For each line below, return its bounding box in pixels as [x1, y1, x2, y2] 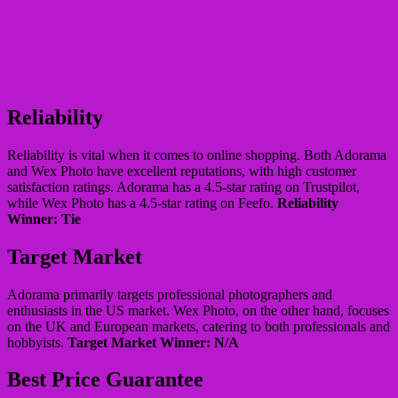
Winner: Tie [7, 211, 81, 227]
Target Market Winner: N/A [68, 334, 239, 350]
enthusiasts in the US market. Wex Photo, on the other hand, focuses [7, 302, 389, 318]
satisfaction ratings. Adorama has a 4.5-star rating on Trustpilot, [7, 179, 360, 195]
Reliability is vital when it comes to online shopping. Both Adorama [7, 147, 386, 163]
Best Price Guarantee [7, 368, 203, 392]
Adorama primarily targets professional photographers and [7, 286, 332, 302]
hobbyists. [7, 334, 68, 350]
